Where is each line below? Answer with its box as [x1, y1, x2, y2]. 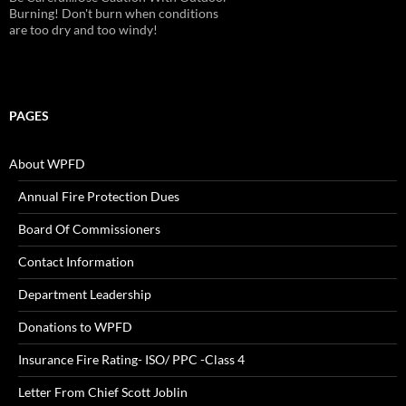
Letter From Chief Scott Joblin [18, 384, 188, 401]
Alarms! [9, 5, 54, 22]
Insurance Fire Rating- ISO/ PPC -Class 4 [18, 352, 245, 368]
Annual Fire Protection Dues [18, 188, 179, 205]
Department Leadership [18, 286, 151, 303]
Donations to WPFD [18, 319, 132, 335]
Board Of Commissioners [18, 221, 160, 237]
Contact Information [18, 254, 134, 270]
